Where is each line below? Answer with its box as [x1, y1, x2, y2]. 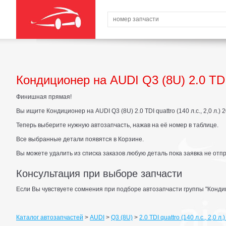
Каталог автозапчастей [16, 214, 83, 221]
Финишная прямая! [16, 93, 72, 100]
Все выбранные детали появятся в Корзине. [16, 136, 144, 143]
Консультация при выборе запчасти [16, 168, 182, 179]
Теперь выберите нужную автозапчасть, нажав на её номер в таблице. [16, 122, 218, 129]
